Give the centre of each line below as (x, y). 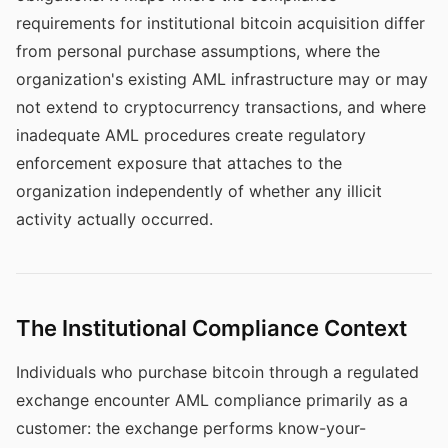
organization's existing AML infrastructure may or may (222, 79)
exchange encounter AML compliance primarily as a (212, 400)
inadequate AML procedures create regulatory (191, 135)
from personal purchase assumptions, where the (198, 51)
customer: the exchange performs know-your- (191, 428)
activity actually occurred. (114, 219)
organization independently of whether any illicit (199, 191)
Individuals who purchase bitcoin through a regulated (217, 372)
